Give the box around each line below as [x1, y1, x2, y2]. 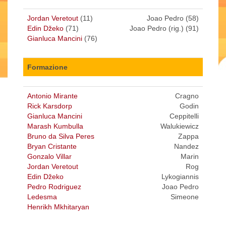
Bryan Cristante [27, 142, 77, 151]
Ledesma [27, 193, 57, 201]
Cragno [175, 92, 199, 100]
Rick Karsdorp [27, 102, 72, 110]
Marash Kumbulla [27, 122, 83, 131]
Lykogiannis [161, 173, 199, 181]
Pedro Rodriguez [27, 183, 81, 191]
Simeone [171, 193, 199, 201]
